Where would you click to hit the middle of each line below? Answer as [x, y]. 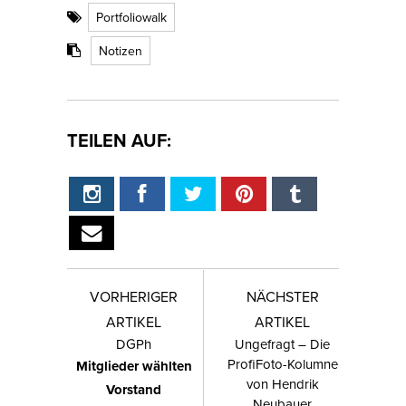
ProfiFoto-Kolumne [282, 364]
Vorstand [134, 390]
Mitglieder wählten [134, 367]
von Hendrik [282, 384]
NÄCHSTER [282, 297]
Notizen [121, 51]
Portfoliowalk [131, 18]
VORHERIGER [134, 297]
